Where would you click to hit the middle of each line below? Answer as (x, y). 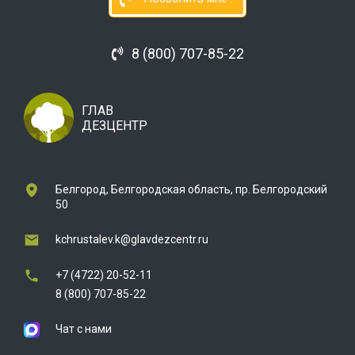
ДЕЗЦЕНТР (115, 125)
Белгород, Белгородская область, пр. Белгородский (191, 189)
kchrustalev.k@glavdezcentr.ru (132, 239)
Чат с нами (84, 329)
